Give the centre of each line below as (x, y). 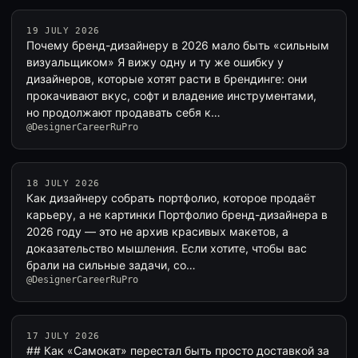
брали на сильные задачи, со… (111, 265)
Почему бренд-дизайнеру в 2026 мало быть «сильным (178, 45)
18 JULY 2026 (63, 183)
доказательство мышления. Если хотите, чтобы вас (167, 248)
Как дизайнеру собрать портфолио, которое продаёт (171, 198)
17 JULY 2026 (63, 336)
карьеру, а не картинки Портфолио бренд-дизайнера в (177, 215)
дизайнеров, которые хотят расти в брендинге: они (167, 79)
